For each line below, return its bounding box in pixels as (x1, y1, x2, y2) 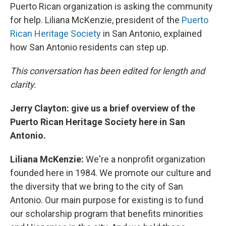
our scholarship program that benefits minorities (10, 208, 203, 219)
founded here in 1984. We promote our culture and (10, 167, 211, 178)
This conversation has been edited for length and (10, 66, 205, 76)
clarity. (10, 79, 36, 90)
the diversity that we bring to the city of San (10, 181, 183, 192)
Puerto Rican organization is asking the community (10, 1, 213, 12)
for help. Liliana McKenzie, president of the (10, 15, 182, 25)
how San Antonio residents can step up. (10, 42, 168, 52)
